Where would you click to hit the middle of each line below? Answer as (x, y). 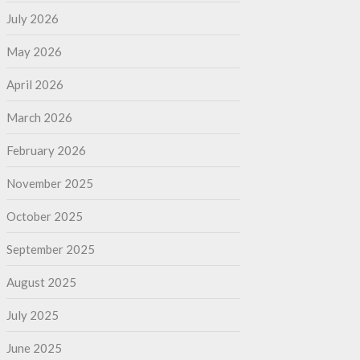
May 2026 (34, 51)
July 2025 (32, 315)
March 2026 (39, 117)
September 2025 (50, 249)
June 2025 (34, 348)
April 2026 (35, 84)
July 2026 (32, 18)
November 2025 (49, 183)
